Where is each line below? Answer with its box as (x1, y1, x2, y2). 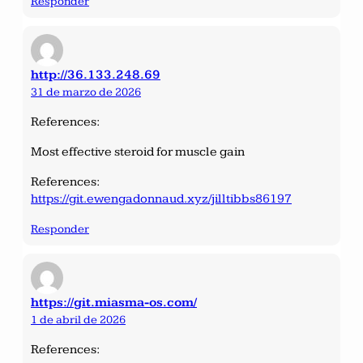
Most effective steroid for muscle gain (31, 143, 245, 160)
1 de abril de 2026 (31, 312, 126, 327)
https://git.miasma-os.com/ (31, 294, 197, 310)
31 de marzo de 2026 (31, 84, 141, 99)
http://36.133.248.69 (31, 66, 160, 83)
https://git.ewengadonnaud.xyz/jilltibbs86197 (31, 190, 292, 207)
